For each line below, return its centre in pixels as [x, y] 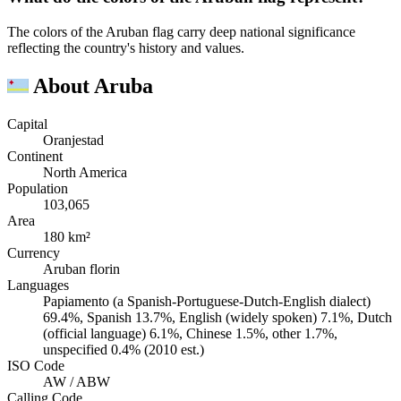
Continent [35, 156]
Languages [38, 285]
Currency [34, 253]
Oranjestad [73, 140]
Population [38, 188]
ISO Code [36, 366]
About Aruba [91, 86]
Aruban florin [81, 269]
